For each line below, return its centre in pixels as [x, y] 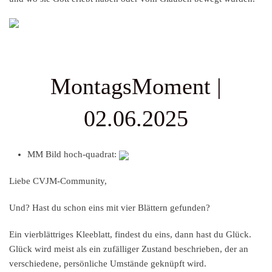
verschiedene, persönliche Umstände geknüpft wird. [108, 264]
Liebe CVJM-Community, [58, 181]
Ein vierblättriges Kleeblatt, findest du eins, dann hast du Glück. [130, 235]
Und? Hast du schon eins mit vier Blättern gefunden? [110, 208]
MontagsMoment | [136, 87]
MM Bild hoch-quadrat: [73, 155]
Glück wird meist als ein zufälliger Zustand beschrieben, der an [129, 249]
